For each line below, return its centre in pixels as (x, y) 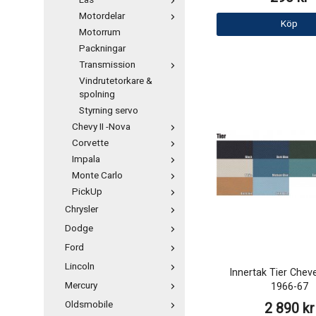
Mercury (81, 286)
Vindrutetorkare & (116, 81)
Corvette (90, 143)
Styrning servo (109, 111)
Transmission (107, 65)
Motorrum (100, 32)
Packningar (102, 49)
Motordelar (102, 16)
